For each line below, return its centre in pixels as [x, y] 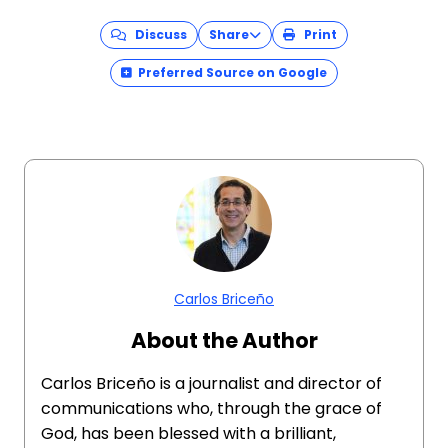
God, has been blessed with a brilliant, [188, 433]
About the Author [224, 340]
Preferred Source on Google [232, 72]
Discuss [156, 34]
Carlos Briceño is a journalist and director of [211, 383]
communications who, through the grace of [211, 408]
